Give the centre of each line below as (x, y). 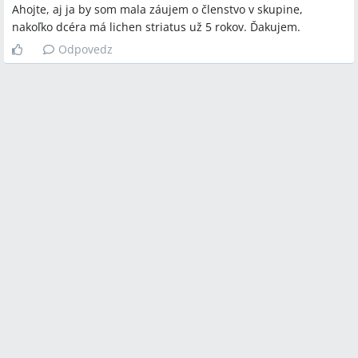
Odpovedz (86, 49)
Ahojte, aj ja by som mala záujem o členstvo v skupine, (157, 9)
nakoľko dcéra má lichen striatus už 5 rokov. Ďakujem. (156, 27)
